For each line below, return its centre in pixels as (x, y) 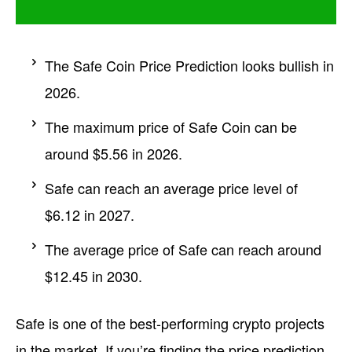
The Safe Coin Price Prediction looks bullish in (189, 65)
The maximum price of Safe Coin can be (171, 126)
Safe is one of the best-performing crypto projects (170, 323)
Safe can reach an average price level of (171, 187)
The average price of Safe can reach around (183, 249)
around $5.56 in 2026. (114, 153)
